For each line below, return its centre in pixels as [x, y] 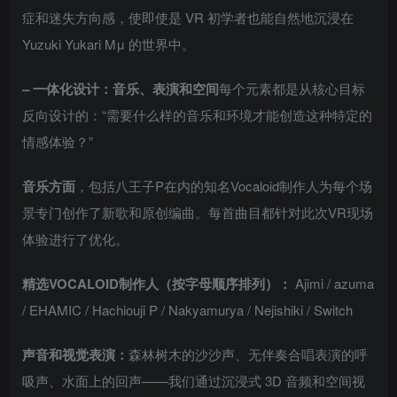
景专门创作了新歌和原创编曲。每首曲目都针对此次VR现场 [198, 213]
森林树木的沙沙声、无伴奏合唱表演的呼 [248, 354]
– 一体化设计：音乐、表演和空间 [121, 89]
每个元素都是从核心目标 [292, 89]
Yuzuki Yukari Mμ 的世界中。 [109, 44]
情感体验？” [58, 142]
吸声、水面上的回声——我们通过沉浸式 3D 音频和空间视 [194, 381]
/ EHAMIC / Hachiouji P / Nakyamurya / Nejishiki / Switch [187, 310]
